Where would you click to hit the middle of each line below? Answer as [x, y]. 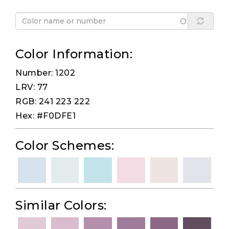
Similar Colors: [61, 205]
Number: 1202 [45, 73]
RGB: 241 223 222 [53, 102]
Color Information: [74, 54]
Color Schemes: [65, 146]
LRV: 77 [32, 87]
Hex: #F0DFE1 [45, 116]
